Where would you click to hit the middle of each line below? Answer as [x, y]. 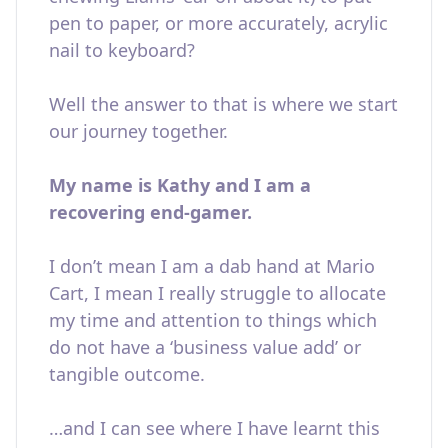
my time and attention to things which [213, 320]
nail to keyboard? [122, 50]
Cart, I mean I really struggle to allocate [217, 293]
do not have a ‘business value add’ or [205, 347]
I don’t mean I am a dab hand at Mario [212, 266]
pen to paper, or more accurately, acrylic [218, 23]
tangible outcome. [127, 374]
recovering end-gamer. [150, 212]
